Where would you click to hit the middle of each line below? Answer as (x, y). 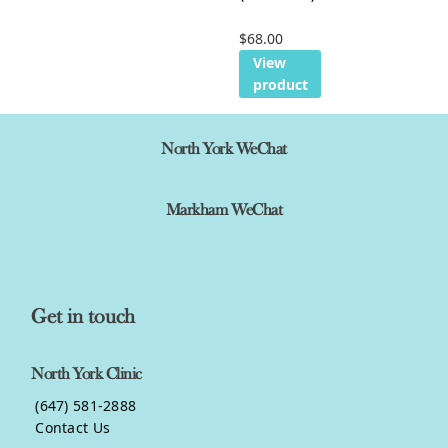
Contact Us (71, 427)
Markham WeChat (224, 211)
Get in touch (83, 317)
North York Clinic (86, 374)
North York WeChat (224, 150)
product (280, 85)
